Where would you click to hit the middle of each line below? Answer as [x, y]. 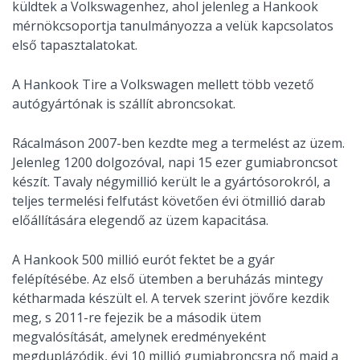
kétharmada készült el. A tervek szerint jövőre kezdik [171, 298]
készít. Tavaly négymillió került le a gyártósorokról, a [171, 182]
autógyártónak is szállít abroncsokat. [124, 104]
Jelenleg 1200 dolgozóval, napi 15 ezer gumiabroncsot [175, 162]
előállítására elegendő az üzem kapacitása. [140, 220]
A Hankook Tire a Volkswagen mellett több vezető [163, 84]
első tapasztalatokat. [75, 45]
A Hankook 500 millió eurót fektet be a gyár [143, 260]
